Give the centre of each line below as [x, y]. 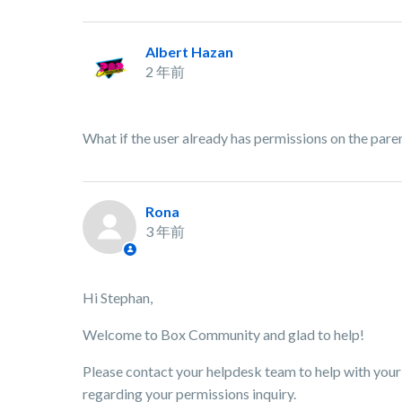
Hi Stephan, [119, 297]
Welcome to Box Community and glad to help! [225, 334]
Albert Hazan [189, 52]
